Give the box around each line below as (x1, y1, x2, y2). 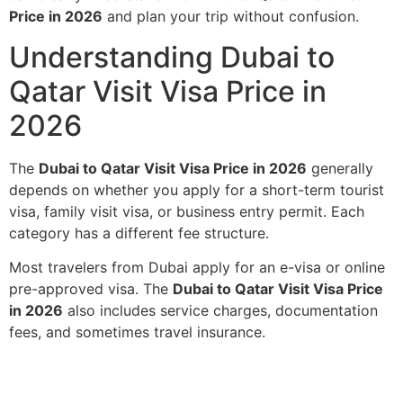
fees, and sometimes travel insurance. (9, 323, 265, 342)
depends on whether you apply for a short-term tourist (9, 180, 384, 199)
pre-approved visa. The (9, 280, 173, 299)
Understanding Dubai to (9, 39, 335, 75)
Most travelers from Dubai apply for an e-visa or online (9, 258, 385, 277)
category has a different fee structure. (9, 223, 269, 242)
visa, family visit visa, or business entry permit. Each (9, 201, 364, 220)
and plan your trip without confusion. (103, 7, 359, 26)
